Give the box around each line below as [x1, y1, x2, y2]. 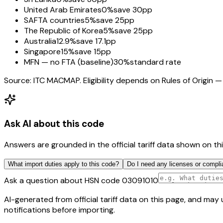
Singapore [24, 46, 61, 57]
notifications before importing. [4, 204, 115, 215]
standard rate [130, 57, 181, 68]
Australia [24, 36, 56, 47]
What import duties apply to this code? [8, 160, 119, 168]
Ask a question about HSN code [4, 175, 122, 186]
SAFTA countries [24, 15, 85, 26]
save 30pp [113, 4, 152, 15]
